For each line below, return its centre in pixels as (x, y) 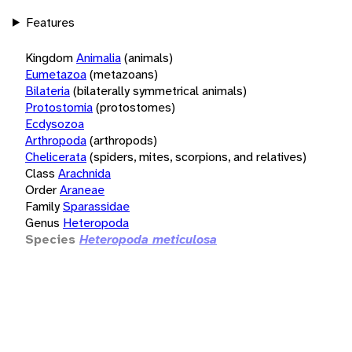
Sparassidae (96, 206)
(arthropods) (123, 140)
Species (50, 239)
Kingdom (49, 57)
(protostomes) (136, 107)
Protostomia (59, 107)
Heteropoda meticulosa (148, 239)
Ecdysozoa (55, 123)
